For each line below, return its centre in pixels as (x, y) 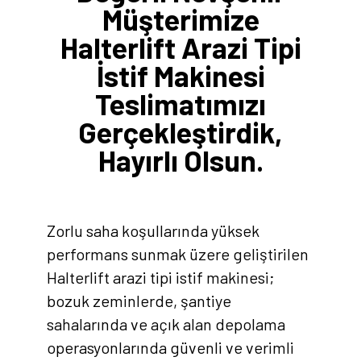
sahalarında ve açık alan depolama (166, 324)
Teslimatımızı (180, 103)
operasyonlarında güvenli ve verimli (170, 347)
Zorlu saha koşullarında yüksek (153, 230)
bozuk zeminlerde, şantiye (139, 300)
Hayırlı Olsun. (180, 160)
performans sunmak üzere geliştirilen (178, 253)
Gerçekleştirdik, (180, 131)
